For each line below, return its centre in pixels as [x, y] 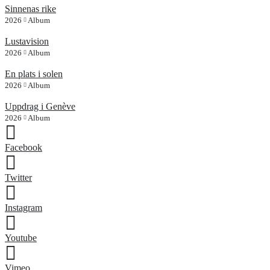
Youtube [21, 237]
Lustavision [27, 41]
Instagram [24, 207]
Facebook [24, 147]
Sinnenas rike [30, 8]
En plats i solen [34, 74]
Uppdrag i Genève [40, 106]
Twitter [18, 177]
